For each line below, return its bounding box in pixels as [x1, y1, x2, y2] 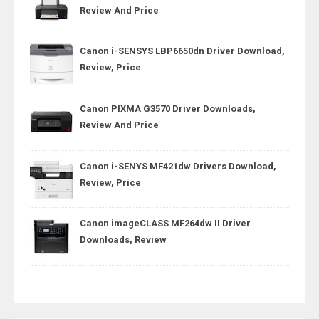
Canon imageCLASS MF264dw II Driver [80, 218, 251, 229]
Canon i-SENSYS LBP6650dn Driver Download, [80, 46, 285, 57]
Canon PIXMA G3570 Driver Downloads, [80, 103, 256, 114]
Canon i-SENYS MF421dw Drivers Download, [80, 160, 276, 172]
